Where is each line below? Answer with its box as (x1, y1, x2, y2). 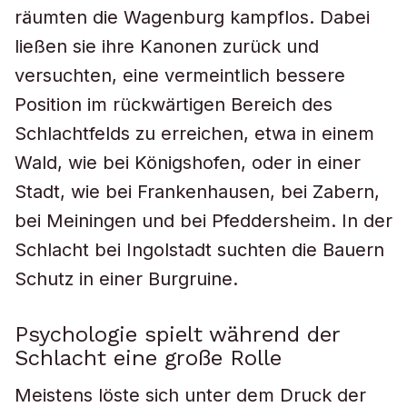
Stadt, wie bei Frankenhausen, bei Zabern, (15, 181, 380, 203)
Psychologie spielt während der (15, 322, 340, 347)
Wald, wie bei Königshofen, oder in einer (15, 152, 361, 174)
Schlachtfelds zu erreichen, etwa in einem (15, 123, 374, 144)
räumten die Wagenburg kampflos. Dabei (15, 6, 370, 28)
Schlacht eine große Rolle (15, 345, 282, 371)
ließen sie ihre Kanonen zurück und (15, 35, 319, 57)
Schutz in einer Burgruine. (15, 268, 238, 290)
